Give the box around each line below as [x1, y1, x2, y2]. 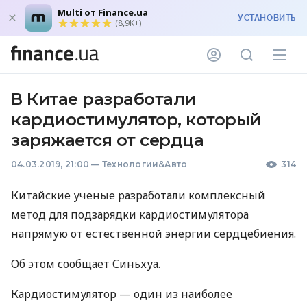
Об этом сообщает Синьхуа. [11, 256, 160, 271]
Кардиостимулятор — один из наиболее [11, 286, 232, 302]
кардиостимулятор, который [11, 110, 261, 130]
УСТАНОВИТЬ [238, 13, 296, 23]
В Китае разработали [11, 89, 196, 109]
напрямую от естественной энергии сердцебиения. [11, 226, 296, 241]
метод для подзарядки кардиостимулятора [11, 207, 249, 222]
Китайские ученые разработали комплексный [11, 188, 265, 203]
